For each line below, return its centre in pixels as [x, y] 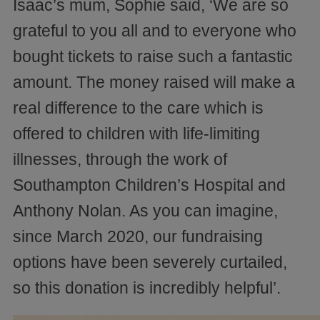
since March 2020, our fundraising [138, 236]
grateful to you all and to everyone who [155, 30]
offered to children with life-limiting [136, 133]
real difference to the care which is [138, 107]
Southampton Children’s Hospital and [149, 185]
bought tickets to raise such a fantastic [153, 56]
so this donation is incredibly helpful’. [147, 287]
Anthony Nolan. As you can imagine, [145, 210]
